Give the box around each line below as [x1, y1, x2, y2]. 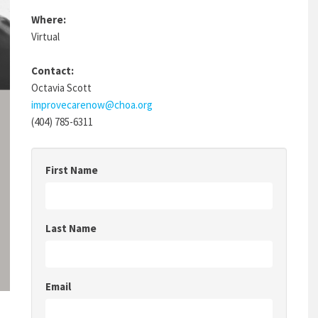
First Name [45, 163, 98, 177]
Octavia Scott [31, 81, 92, 94]
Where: [31, 13, 66, 26]
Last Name [45, 221, 97, 235]
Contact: [31, 64, 74, 77]
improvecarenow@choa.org [31, 98, 153, 111]
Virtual [31, 30, 60, 43]
